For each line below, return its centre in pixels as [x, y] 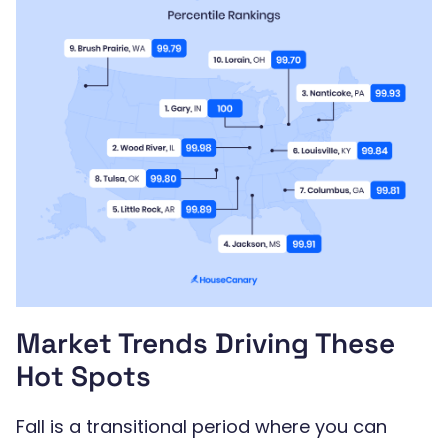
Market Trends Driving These [205, 343]
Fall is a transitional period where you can [201, 427]
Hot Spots [83, 376]
